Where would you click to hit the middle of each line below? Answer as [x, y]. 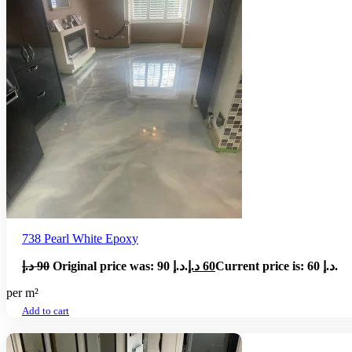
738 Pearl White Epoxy [80, 239]
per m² [22, 293]
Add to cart [46, 311]
